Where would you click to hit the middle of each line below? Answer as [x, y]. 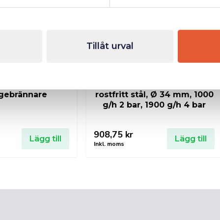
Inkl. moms [109, 144]
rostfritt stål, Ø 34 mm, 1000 [154, 94]
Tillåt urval [110, 46]
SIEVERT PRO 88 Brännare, [154, 84]
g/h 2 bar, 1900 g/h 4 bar [154, 105]
